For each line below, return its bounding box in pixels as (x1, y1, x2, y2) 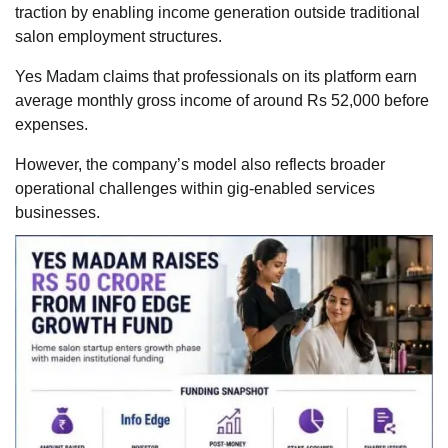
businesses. (15, 204, 100, 222)
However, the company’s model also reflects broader (15, 156, 385, 174)
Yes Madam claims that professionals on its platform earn (15, 68, 417, 86)
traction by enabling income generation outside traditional (15, 4, 420, 22)
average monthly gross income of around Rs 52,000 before (15, 92, 429, 110)
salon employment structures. (15, 28, 222, 46)
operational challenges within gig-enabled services (15, 180, 375, 198)
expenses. (15, 116, 88, 134)
